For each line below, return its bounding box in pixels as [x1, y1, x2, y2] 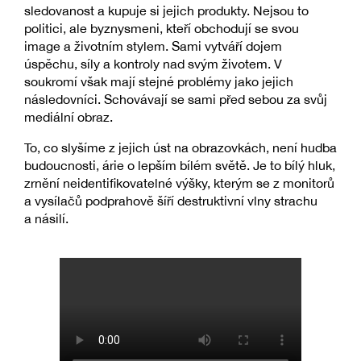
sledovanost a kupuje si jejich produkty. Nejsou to [24, 3, 309, 19]
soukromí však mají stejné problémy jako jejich [24, 74, 293, 89]
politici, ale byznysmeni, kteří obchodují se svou [24, 21, 299, 36]
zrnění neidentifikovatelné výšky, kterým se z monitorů [24, 176, 334, 191]
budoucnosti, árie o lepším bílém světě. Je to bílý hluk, [24, 158, 335, 173]
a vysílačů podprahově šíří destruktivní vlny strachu [24, 193, 317, 209]
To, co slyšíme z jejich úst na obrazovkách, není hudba [24, 140, 337, 156]
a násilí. [24, 211, 68, 226]
